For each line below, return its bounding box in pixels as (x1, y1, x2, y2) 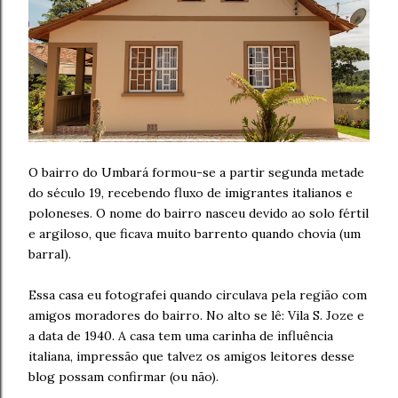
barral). (28, 246, 71, 263)
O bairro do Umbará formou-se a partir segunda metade (28, 164, 364, 181)
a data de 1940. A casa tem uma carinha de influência (28, 328, 333, 345)
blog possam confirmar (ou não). (28, 369, 219, 386)
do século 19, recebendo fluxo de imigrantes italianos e (28, 185, 353, 202)
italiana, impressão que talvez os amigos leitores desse (28, 348, 354, 365)
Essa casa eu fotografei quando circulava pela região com (28, 287, 367, 304)
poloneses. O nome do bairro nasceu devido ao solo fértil (28, 205, 369, 222)
